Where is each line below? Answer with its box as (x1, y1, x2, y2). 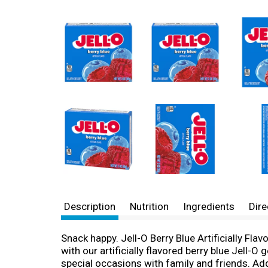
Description (64, 200, 115, 212)
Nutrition (130, 200, 169, 212)
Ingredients (183, 200, 234, 212)
